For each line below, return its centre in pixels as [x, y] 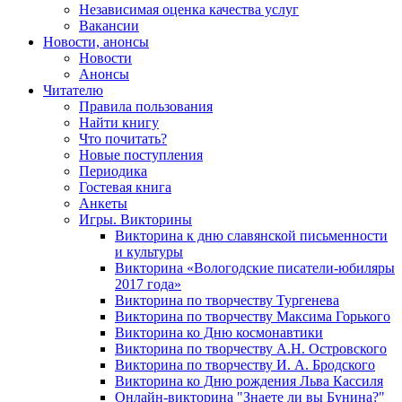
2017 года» [148, 284]
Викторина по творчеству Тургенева [227, 300]
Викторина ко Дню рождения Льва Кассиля [249, 380]
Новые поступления [141, 154]
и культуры [149, 251]
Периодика [113, 170]
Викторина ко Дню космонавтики [219, 332]
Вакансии [109, 25]
